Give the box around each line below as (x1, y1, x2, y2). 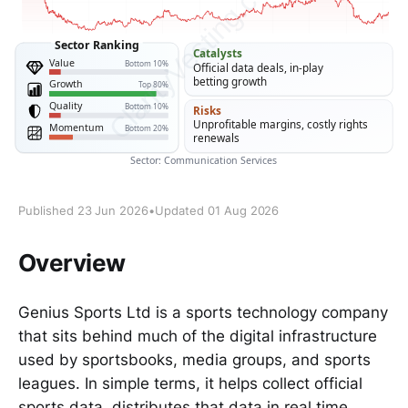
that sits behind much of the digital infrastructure (18, 326, 377, 345)
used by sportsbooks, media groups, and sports (18, 350, 371, 369)
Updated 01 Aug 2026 (155, 203, 280, 219)
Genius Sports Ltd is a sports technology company (18, 302, 388, 321)
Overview (18, 248, 126, 278)
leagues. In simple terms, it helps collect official (18, 373, 362, 393)
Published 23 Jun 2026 (18, 203, 149, 219)
